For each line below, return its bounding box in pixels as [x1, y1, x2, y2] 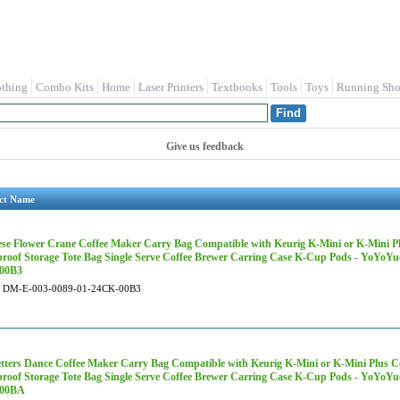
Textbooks [212, 80, 262, 94]
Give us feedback [166, 140, 244, 153]
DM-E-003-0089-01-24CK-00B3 [3, 283, 141, 294]
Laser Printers [138, 80, 204, 94]
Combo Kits [36, 80, 94, 94]
